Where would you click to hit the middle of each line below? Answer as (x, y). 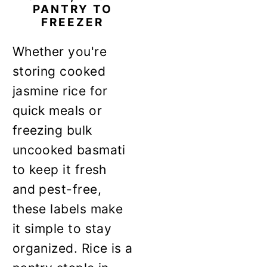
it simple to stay (62, 229)
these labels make (68, 209)
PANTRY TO (72, 10)
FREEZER (73, 23)
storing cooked (59, 72)
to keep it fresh (59, 170)
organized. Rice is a (72, 249)
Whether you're (59, 52)
